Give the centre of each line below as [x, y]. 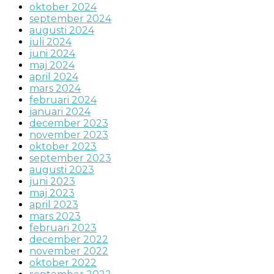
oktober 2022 [63, 263]
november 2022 [69, 251]
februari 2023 [63, 228]
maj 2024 [52, 65]
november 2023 [69, 135]
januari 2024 [60, 112]
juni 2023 [52, 182]
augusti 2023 [62, 170]
